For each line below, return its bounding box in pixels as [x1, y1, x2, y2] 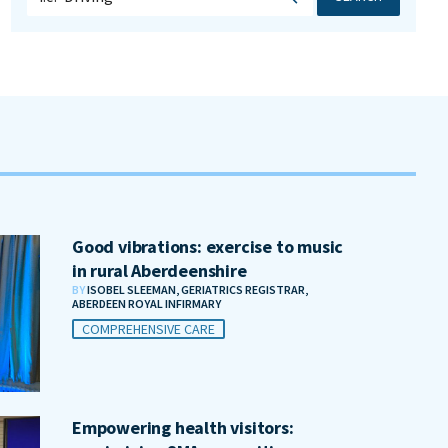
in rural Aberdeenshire [72, 259, 247, 282]
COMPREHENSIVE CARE [82, 320, 215, 338]
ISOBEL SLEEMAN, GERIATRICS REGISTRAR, [87, 282, 308, 297]
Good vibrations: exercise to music [72, 235, 344, 258]
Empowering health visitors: [72, 416, 294, 440]
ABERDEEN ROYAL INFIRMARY [72, 296, 221, 311]
